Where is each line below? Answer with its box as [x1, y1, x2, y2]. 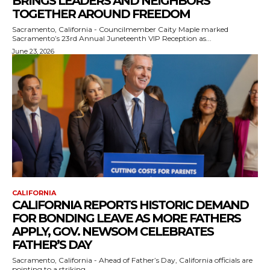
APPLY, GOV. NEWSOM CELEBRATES [12, 224, 213, 239]
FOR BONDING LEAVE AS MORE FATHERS [12, 210, 240, 225]
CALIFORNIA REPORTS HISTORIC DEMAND [12, 197, 248, 212]
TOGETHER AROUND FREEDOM [12, 6, 190, 21]
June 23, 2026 [12, 46, 54, 55]
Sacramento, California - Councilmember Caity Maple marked [12, 24, 228, 34]
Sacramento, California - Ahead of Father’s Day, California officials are [12, 255, 253, 265]
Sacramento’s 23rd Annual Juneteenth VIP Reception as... [12, 33, 212, 43]
